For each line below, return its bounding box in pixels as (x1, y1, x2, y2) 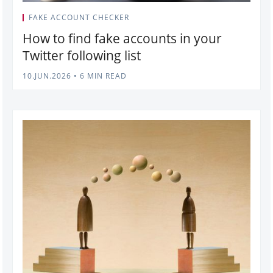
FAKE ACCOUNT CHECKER (29, 12, 129, 23)
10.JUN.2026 (23, 71, 71, 82)
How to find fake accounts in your (23, 30, 222, 48)
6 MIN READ (77, 71, 127, 82)
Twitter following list (23, 47, 141, 65)
